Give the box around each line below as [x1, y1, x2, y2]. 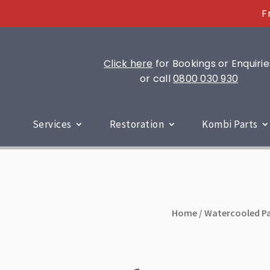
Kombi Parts [202, 117, 258, 131]
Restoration [109, 117, 165, 131]
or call [140, 72, 174, 86]
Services [32, 117, 72, 131]
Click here [104, 57, 153, 71]
